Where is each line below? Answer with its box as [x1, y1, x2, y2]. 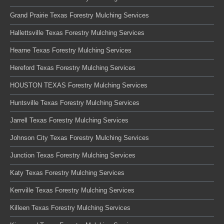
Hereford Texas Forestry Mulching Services [10, 63, 135, 71]
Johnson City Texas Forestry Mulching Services [10, 133, 149, 141]
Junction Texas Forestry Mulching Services [10, 151, 135, 159]
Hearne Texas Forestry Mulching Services [10, 46, 131, 54]
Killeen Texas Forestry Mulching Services [10, 203, 130, 211]
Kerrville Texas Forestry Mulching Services [10, 186, 134, 194]
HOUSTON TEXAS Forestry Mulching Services [10, 81, 147, 89]
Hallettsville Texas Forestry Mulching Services [10, 28, 144, 36]
